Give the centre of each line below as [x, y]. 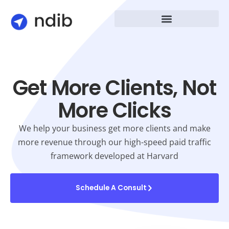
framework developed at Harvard [114, 156]
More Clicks [114, 110]
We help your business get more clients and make [114, 128]
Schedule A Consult [111, 188]
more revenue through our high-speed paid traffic [114, 142]
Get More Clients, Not [114, 88]
